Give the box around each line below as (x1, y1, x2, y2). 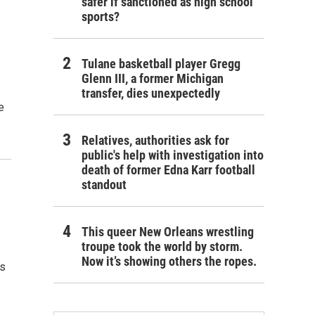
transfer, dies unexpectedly (82, 86, 220, 101)
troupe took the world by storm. (82, 239, 243, 255)
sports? (82, 9, 120, 25)
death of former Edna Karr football (82, 162, 255, 178)
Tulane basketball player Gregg (82, 56, 240, 72)
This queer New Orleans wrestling (82, 224, 254, 240)
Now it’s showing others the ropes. (82, 254, 257, 269)
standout (82, 177, 127, 193)
